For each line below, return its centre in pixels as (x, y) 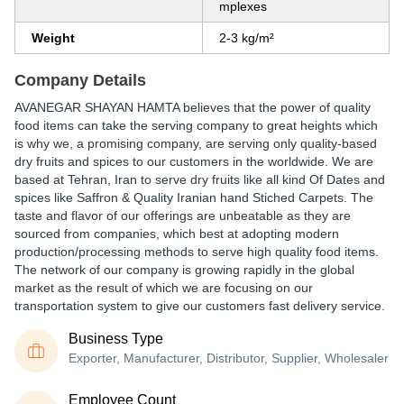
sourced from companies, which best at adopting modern (177, 234)
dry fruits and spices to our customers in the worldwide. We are (194, 161)
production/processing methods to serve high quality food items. (197, 252)
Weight (53, 38)
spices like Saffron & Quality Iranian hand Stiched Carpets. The (194, 197)
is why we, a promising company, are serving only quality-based (196, 143)
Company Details (80, 80)
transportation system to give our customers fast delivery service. (200, 306)
